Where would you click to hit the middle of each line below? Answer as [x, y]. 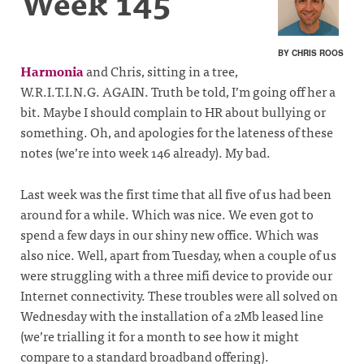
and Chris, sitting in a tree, [161, 71]
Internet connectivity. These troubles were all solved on [179, 295]
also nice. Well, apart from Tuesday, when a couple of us [178, 254]
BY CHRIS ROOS [311, 53]
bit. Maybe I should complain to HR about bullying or [173, 111]
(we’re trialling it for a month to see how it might [160, 335]
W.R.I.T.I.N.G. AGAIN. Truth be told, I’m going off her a [178, 91]
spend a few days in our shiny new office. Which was [169, 234]
